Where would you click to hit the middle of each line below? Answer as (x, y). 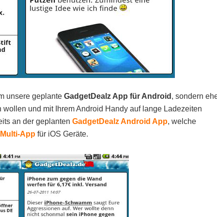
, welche (182, 121)
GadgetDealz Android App (120, 121)
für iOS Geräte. (62, 134)
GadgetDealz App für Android (118, 96)
